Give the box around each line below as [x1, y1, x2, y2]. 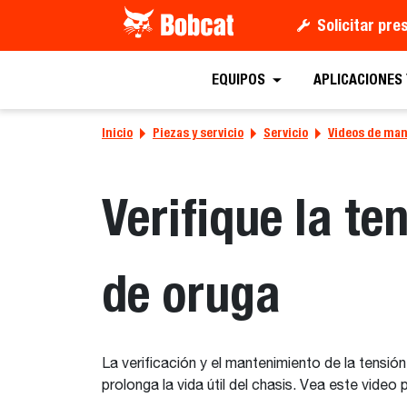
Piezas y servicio [153, 125, 243, 140]
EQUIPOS [212, 71, 266, 89]
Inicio [102, 125, 133, 140]
